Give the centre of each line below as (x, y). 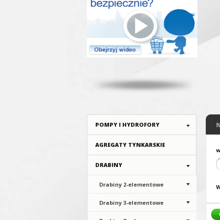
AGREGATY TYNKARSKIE (130, 145)
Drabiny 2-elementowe (131, 184)
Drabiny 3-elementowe (131, 203)
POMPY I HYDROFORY (127, 124)
